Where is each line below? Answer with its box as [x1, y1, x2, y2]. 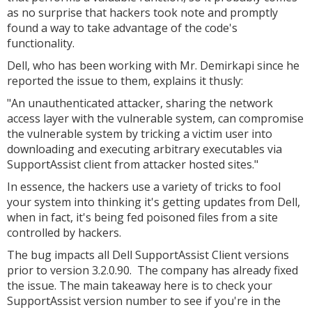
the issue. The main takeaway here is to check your [7, 278, 272, 293]
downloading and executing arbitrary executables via [7, 141, 282, 157]
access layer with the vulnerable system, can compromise [7, 111, 304, 126]
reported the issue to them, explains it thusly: [7, 73, 243, 88]
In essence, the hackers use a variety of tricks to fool [7, 179, 281, 194]
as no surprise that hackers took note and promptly [7, 5, 278, 20]
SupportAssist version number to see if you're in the [7, 293, 281, 309]
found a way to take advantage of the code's [7, 20, 237, 36]
